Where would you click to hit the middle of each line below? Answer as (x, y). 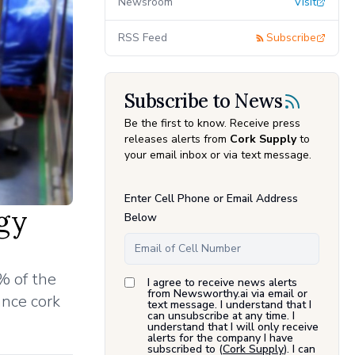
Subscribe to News (204, 101)
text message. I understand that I (229, 304)
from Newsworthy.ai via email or (227, 293)
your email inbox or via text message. (218, 155)
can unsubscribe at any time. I (221, 315)
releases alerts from (176, 139)
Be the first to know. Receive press (212, 123)
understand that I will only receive (233, 326)
